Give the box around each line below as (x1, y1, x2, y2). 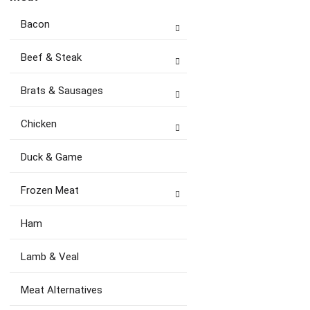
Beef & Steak (21, 51, 82, 64)
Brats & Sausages (21, 84, 103, 97)
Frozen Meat (21, 184, 79, 197)
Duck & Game (21, 151, 82, 163)
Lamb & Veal (21, 250, 79, 263)
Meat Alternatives (21, 284, 102, 296)
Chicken (21, 118, 57, 130)
